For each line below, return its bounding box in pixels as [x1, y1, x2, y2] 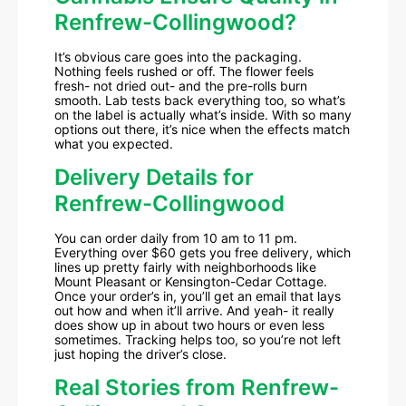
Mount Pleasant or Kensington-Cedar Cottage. [54, 273, 327, 289]
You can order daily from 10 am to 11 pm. [54, 229, 297, 246]
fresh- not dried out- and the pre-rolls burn [54, 77, 307, 93]
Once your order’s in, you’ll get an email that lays [54, 287, 341, 304]
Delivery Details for [54, 163, 254, 190]
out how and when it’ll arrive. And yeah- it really [54, 302, 334, 318]
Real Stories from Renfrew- [54, 374, 339, 401]
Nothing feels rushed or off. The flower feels [54, 63, 314, 79]
